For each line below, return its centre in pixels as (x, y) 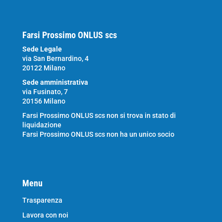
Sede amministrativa (55, 82)
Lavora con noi (45, 215)
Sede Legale (42, 49)
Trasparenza (42, 200)
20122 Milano (44, 68)
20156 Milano (44, 101)
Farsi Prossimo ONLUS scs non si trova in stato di (99, 115)
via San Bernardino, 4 (55, 58)
